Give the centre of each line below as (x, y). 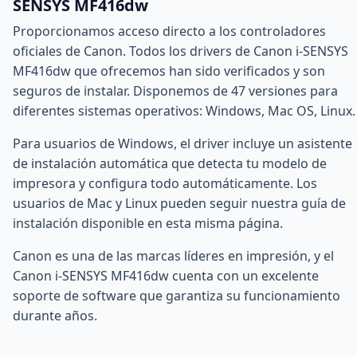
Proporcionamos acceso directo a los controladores (169, 31)
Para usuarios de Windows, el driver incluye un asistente (182, 144)
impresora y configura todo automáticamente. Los (165, 184)
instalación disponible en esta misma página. (148, 224)
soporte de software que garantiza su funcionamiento (177, 296)
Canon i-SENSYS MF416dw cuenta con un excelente (166, 276)
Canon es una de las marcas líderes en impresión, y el (173, 256)
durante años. (55, 316)
